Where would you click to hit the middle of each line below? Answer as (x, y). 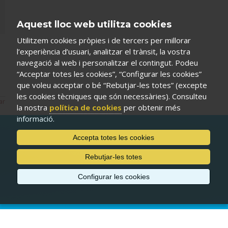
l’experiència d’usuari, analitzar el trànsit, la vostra (104, 51)
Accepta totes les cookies (113, 137)
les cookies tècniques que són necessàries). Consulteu (112, 96)
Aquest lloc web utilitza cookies (94, 24)
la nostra (33, 107)
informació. (36, 118)
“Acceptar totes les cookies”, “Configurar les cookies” (109, 74)
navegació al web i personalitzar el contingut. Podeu (107, 62)
